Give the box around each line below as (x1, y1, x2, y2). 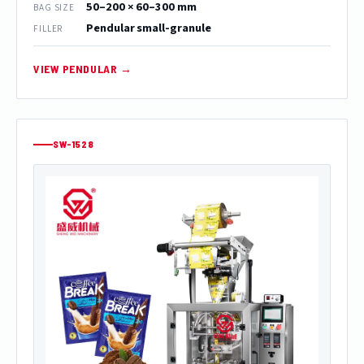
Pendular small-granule (86, 19, 211, 37)
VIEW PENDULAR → (33, 62, 132, 76)
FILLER (33, 22, 63, 35)
